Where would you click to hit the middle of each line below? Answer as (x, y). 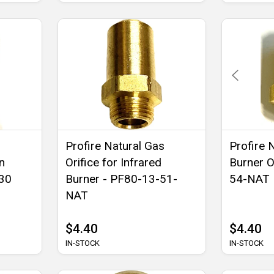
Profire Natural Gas (115, 146)
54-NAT (249, 179)
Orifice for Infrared (114, 162)
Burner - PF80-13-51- (122, 179)
